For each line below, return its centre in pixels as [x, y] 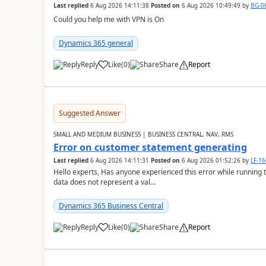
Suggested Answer [89, 113]
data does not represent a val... [104, 182]
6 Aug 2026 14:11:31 [119, 160]
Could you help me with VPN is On [108, 19]
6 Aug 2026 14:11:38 [119, 5]
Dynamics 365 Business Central [111, 206]
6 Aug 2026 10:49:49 [211, 5]
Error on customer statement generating [150, 147]
